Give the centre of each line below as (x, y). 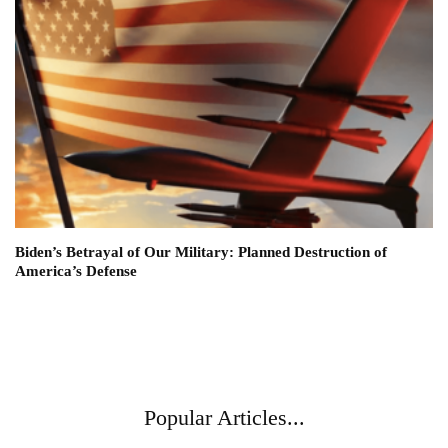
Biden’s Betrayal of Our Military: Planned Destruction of (201, 252)
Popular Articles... (224, 418)
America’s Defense (76, 271)
